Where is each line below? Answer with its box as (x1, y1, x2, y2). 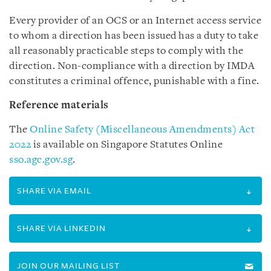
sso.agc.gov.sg (9, 155, 73, 165)
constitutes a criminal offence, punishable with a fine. (9, 76, 260, 87)
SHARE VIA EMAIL (17, 186, 91, 195)
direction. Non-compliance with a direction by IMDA (9, 61, 255, 71)
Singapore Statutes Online (100, 140, 223, 150)
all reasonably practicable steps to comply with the (9, 46, 244, 56)
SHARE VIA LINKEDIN (17, 224, 106, 233)
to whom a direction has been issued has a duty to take (9, 31, 258, 41)
